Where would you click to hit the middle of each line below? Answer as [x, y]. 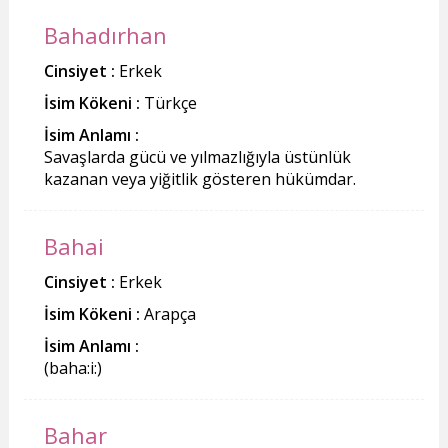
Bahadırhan [105, 34]
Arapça [167, 313]
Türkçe [168, 102]
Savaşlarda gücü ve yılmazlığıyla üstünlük [197, 156]
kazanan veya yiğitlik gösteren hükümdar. [199, 178]
